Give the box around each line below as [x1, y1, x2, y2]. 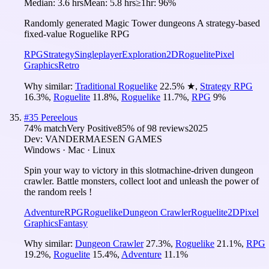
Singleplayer [74, 49, 122, 59]
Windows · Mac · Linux [24, 144, 115, 155]
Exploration [122, 49, 166, 59]
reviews [157, 122, 189, 133]
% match [34, 122, 67, 133]
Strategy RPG [200, 80, 253, 91]
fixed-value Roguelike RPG [24, 28, 130, 39]
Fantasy [58, 217, 88, 228]
